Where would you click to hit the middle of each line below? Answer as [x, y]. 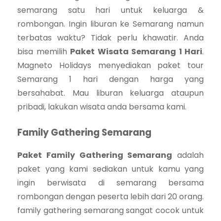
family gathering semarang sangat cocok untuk [110, 211]
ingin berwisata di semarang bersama [110, 183]
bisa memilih [44, 51]
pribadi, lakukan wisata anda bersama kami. [102, 107]
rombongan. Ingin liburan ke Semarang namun [110, 24]
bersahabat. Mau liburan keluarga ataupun [110, 93]
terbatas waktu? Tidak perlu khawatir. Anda [110, 37]
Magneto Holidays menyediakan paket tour [110, 65]
